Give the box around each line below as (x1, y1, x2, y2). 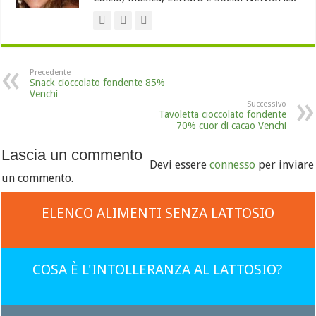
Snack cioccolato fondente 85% (30, 77, 166, 88)
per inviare (255, 158, 315, 171)
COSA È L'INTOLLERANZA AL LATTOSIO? (32, 261, 284, 278)
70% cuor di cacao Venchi (176, 120, 286, 131)
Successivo (246, 99, 286, 109)
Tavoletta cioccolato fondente (158, 109, 286, 120)
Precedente (30, 68, 71, 77)
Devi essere (150, 158, 210, 171)
